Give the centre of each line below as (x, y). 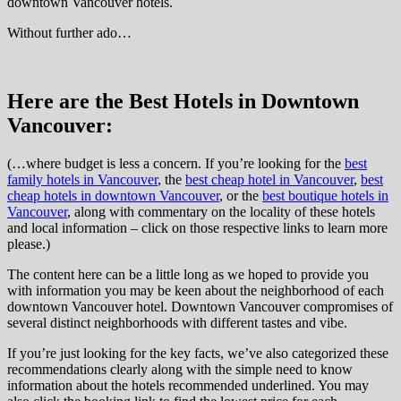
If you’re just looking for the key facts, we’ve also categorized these (198, 354)
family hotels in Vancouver (82, 180)
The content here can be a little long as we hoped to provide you (188, 275)
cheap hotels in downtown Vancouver (113, 196)
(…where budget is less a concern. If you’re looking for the (176, 164)
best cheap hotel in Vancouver (269, 180)
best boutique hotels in (325, 196)
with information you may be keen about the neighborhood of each (196, 291)
